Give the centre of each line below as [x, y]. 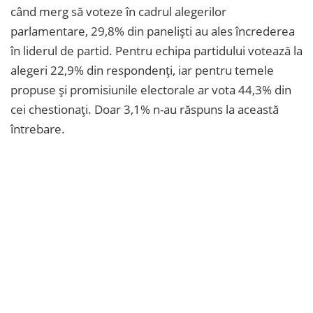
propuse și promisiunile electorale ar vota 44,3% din [151, 89]
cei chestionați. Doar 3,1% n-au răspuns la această [145, 109]
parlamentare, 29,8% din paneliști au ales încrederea [153, 31]
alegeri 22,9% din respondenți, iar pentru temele [142, 70]
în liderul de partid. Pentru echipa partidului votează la [156, 50]
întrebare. [38, 129]
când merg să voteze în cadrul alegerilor [118, 11]
